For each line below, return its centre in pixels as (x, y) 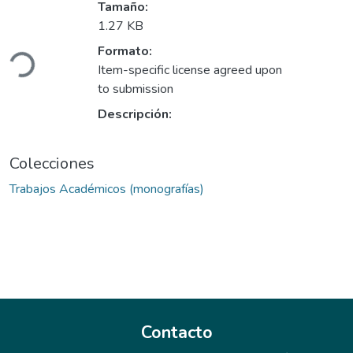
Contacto (176, 333)
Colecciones (52, 164)
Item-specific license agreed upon (190, 71)
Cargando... (41, 59)
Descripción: (135, 115)
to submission (136, 89)
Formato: (125, 52)
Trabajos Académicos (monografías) (107, 190)
